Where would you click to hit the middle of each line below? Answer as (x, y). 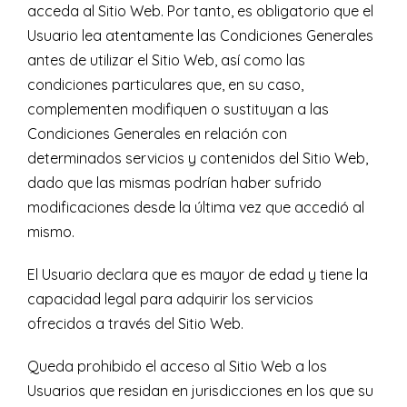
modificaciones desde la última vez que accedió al (196, 208)
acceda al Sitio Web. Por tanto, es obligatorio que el (200, 11)
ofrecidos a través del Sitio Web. (135, 324)
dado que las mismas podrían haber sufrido (174, 183)
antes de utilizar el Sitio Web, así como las (166, 60)
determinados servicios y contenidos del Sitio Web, (198, 159)
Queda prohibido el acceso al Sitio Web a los (177, 367)
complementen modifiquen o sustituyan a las (178, 109)
